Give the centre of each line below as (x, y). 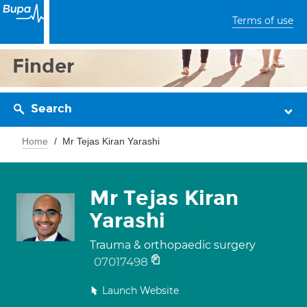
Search (51, 109)
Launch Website (140, 291)
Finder (44, 66)
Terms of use (263, 21)
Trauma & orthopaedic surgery (173, 245)
